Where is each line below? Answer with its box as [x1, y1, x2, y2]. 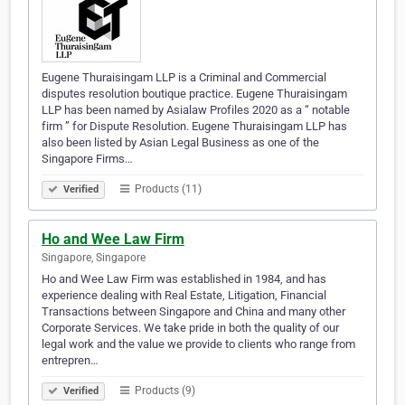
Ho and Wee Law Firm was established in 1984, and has [42, 272, 326, 287]
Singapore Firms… [42, 152, 133, 166]
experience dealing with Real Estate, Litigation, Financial [42, 288, 326, 303]
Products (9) [132, 384, 195, 398]
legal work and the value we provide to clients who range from [42, 337, 355, 352]
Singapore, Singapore [42, 251, 146, 265]
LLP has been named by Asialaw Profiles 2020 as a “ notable [42, 103, 350, 118]
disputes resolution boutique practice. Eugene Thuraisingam [42, 87, 347, 101]
